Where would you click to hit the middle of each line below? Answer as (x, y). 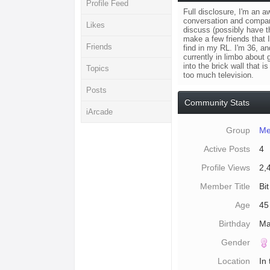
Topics (98, 68)
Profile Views (226, 168)
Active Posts (227, 149)
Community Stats (217, 102)
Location (234, 261)
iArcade (100, 112)
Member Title (225, 186)
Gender (236, 242)
